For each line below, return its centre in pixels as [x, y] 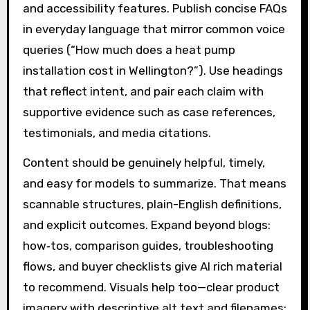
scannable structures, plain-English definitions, [152, 204]
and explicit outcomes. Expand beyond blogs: [146, 225]
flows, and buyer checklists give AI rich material [152, 267]
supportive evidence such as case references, [149, 112]
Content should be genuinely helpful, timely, [144, 163]
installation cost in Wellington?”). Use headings [153, 71]
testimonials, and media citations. [117, 133]
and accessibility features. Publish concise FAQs [155, 9]
